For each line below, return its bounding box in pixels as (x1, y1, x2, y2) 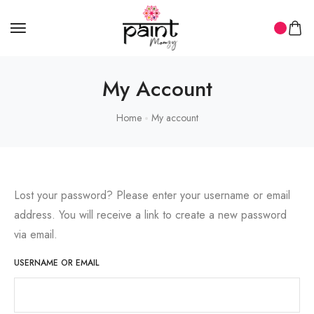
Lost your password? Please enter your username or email (14, 187, 290, 203)
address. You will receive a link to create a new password (14, 207, 287, 223)
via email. (14, 226, 57, 243)
